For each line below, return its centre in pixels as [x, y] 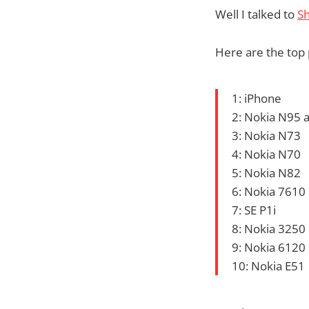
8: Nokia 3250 [269, 229]
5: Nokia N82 [266, 173]
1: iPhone [257, 99]
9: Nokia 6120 [269, 248]
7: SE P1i [254, 210]
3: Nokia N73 [266, 136]
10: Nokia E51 [268, 266]
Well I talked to [256, 14]
